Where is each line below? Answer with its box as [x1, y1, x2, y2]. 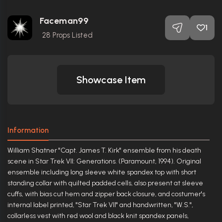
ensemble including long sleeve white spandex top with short [7, 168, 196, 176]
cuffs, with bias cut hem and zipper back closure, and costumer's [7, 190, 205, 198]
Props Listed [51, 31, 93, 40]
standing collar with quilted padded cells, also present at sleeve [7, 179, 203, 187]
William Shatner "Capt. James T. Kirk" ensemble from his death [7, 146, 201, 155]
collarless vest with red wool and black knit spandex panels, [7, 212, 189, 220]
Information [7, 126, 49, 135]
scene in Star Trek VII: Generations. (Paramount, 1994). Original [7, 157, 201, 166]
